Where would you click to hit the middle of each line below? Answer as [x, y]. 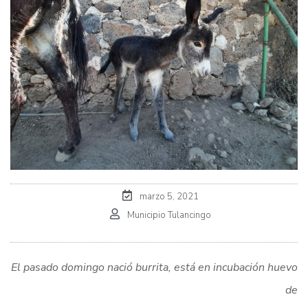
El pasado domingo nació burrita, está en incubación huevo [154, 268]
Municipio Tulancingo [169, 216]
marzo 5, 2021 [169, 197]
